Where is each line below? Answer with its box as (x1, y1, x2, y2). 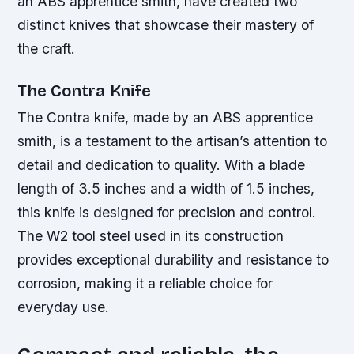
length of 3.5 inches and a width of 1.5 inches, (17, 180, 315, 198)
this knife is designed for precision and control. (17, 204, 317, 221)
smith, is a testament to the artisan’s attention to (17, 133, 328, 150)
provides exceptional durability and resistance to (17, 251, 330, 269)
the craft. (17, 40, 76, 58)
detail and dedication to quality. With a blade (17, 156, 306, 174)
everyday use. (17, 299, 110, 316)
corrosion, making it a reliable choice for (17, 275, 273, 292)
